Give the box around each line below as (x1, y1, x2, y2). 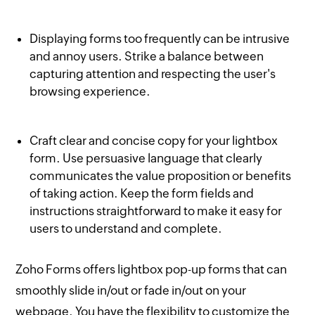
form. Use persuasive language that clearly (30, 151, 263, 166)
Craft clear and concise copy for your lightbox (30, 134, 278, 148)
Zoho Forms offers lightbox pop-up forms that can (15, 262, 288, 277)
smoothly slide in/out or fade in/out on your (15, 283, 247, 298)
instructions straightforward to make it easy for (30, 204, 283, 219)
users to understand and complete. (30, 221, 223, 236)
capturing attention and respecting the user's (30, 67, 276, 82)
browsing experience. (30, 84, 151, 99)
